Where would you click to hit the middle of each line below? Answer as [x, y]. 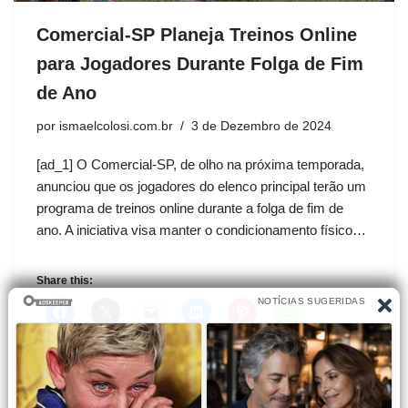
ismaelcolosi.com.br [116, 126]
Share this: [65, 280]
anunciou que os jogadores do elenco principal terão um [201, 186]
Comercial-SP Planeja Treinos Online [197, 34]
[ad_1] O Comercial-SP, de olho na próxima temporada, [200, 164]
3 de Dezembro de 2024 [261, 126]
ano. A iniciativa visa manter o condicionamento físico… [203, 229]
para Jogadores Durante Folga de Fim [200, 63]
